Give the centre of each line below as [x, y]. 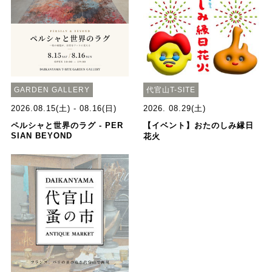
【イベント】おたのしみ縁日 [199, 126]
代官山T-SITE [171, 90]
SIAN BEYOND [41, 136]
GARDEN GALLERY [52, 90]
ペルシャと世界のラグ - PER [67, 126]
